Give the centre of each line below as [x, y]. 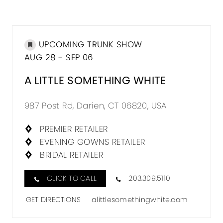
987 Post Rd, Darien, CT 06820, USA [95, 105]
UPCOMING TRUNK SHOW [90, 45]
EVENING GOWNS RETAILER [93, 142]
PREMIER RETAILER [74, 129]
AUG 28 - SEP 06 [59, 57]
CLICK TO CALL [72, 178]
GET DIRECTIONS [53, 200]
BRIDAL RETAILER [72, 155]
